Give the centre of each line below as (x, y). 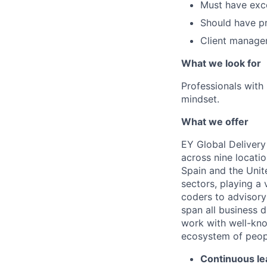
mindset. (200, 99)
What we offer (215, 122)
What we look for (221, 63)
